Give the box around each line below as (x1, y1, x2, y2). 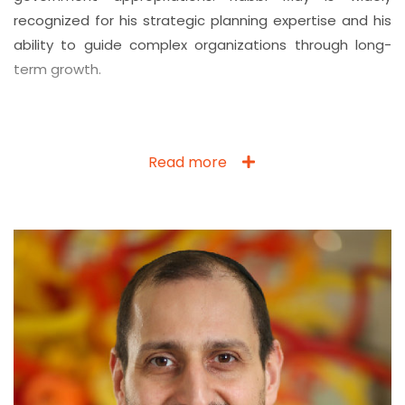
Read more (147, 151, 227, 173)
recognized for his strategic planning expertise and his (14, 10, 391, 30)
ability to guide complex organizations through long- (14, 34, 391, 54)
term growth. (14, 59, 101, 79)
